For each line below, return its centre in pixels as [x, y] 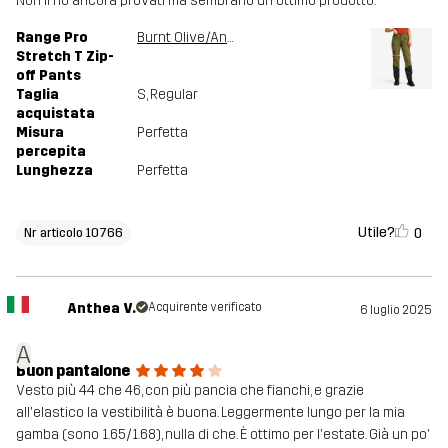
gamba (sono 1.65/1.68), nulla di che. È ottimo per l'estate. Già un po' [223, 435]
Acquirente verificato [204, 307]
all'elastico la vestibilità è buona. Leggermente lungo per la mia [210, 413]
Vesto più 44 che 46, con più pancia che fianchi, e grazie [190, 391]
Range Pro [52, 38]
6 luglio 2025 [396, 310]
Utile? [376, 232]
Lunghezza [54, 171]
